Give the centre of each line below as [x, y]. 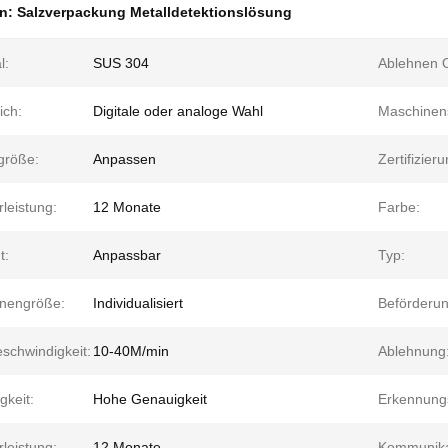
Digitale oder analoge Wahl [178, 111]
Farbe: [399, 207]
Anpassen [124, 159]
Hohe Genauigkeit [150, 399]
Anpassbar [127, 255]
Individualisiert [138, 303]
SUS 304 [121, 63]
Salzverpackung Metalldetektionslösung [154, 12]
